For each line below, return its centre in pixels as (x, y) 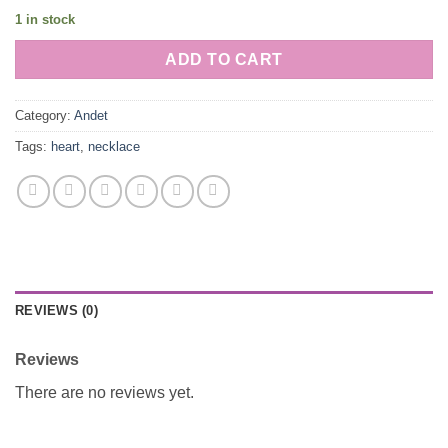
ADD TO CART (224, 60)
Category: (44, 116)
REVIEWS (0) (56, 311)
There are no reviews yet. (104, 393)
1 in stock (45, 19)
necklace (114, 147)
